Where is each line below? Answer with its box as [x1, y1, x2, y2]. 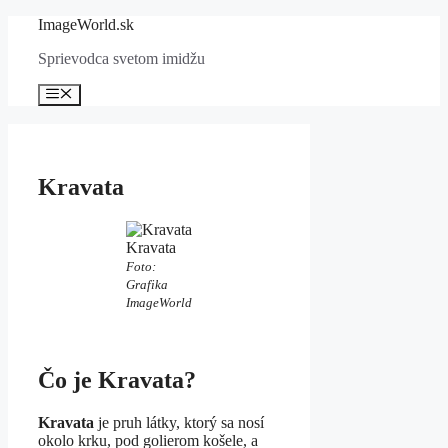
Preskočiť [7, 15, 68, 32]
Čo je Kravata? [38, 367, 196, 394]
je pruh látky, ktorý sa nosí [94, 413, 264, 431]
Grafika [126, 277, 169, 293]
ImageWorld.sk [38, 16, 134, 33]
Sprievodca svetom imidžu [38, 50, 205, 67]
